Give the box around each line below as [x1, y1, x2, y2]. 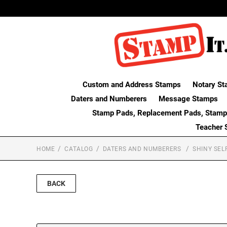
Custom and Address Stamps [83, 80, 181, 89]
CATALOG [64, 145, 93, 153]
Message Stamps [158, 94, 218, 103]
